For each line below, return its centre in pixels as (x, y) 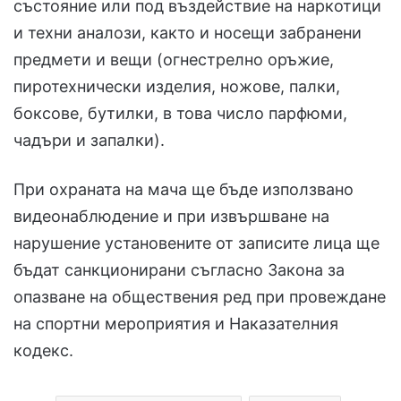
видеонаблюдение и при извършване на (171, 217)
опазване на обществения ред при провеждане (200, 297)
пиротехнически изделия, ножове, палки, (177, 87)
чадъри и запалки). (89, 141)
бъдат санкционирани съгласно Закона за (179, 270)
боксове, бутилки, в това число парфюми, (180, 114)
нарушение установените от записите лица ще (196, 243)
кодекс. (43, 351)
